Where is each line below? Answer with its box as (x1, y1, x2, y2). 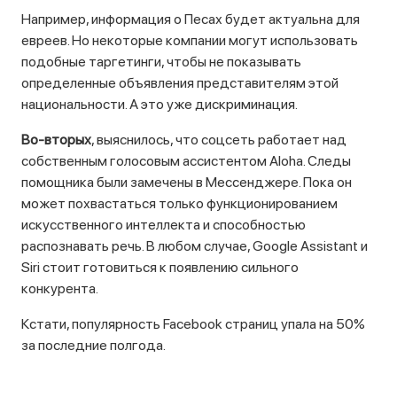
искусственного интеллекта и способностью (21, 216, 306, 233)
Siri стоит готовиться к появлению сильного (21, 259, 299, 276)
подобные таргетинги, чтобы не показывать (21, 53, 301, 70)
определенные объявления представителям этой (21, 74, 339, 91)
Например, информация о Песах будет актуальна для (21, 11, 360, 27)
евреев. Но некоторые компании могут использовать (21, 32, 358, 49)
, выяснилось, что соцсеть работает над (91, 131, 346, 148)
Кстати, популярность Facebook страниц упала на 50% (21, 315, 365, 332)
